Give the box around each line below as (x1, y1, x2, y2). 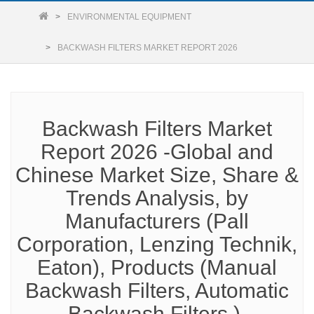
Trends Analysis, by (66, 186, 248, 210)
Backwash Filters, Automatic (25, 279, 289, 302)
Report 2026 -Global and (41, 140, 273, 163)
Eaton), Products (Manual (37, 256, 277, 279)
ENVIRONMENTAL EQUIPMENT (67, 12, 191, 22)
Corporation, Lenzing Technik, (17, 233, 297, 256)
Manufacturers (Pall (65, 210, 249, 233)
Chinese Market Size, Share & (15, 163, 299, 186)
